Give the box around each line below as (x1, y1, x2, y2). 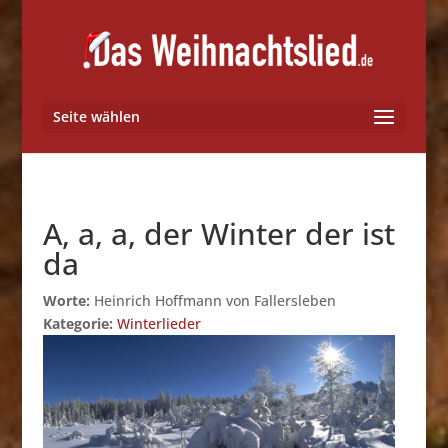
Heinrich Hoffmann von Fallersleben (89, 291, 336, 310)
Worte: (42, 291, 90, 310)
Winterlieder (116, 314, 201, 333)
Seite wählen (52, 107, 140, 126)
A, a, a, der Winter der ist (42, 213, 395, 254)
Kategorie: (42, 314, 117, 333)
